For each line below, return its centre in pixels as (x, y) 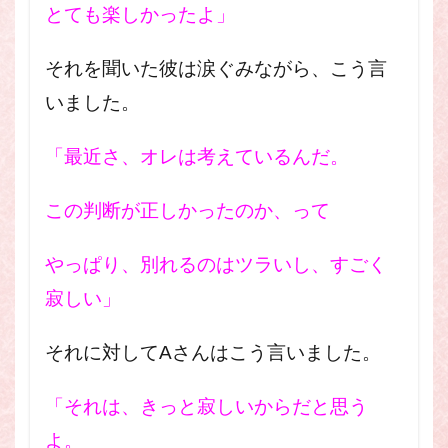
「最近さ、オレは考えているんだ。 (197, 156)
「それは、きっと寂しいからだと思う (206, 406)
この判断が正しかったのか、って (187, 210)
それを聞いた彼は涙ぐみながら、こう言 (216, 68)
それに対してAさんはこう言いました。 (213, 352)
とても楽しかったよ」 (140, 14)
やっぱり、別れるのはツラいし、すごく (216, 264)
